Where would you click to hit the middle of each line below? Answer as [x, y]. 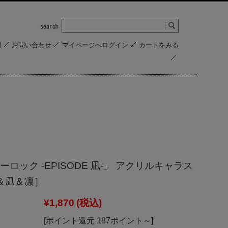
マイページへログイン [95, 45]
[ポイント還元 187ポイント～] [98, 221]
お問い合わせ [32, 45]
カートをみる [159, 45]
